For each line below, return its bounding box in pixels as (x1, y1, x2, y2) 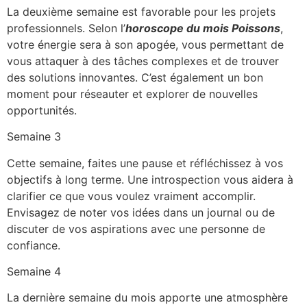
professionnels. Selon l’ (7, 21, 125, 35)
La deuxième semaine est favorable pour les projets (7, 4, 275, 19)
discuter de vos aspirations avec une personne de (7, 221, 265, 236)
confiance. (7, 238, 60, 252)
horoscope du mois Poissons (125, 21, 280, 35)
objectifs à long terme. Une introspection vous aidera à (7, 172, 293, 186)
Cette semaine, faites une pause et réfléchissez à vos (7, 156, 283, 170)
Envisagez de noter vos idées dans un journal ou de (7, 205, 275, 219)
